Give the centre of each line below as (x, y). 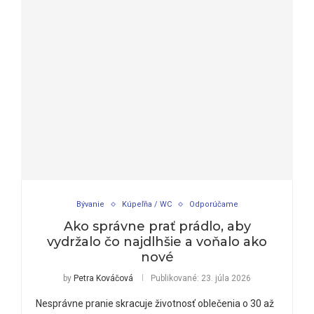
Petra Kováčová (103, 279)
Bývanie (90, 205)
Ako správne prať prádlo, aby (157, 227)
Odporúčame (213, 205)
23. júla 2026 (225, 279)
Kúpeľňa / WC (146, 205)
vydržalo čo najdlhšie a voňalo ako (157, 242)
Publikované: (175, 279)
